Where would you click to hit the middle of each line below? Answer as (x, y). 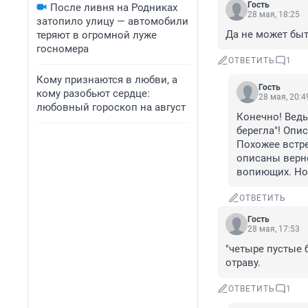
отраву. (243, 263)
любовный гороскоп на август (111, 107)
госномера (63, 49)
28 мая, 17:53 (274, 229)
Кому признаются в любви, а (107, 80)
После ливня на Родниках (114, 8)
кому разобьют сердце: (93, 93)
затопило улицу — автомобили (112, 21)
